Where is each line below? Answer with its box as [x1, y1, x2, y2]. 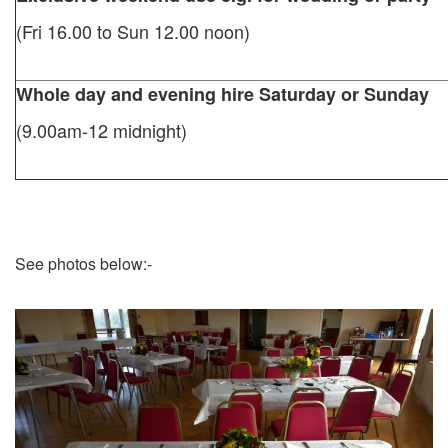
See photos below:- [15, 251, 152, 275]
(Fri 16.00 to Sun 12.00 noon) [16, 18, 250, 45]
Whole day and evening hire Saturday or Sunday [16, 80, 429, 107]
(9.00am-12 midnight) [16, 117, 187, 144]
